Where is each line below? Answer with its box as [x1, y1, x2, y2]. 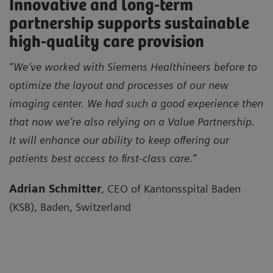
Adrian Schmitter [9, 182, 101, 195]
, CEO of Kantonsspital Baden [101, 182, 241, 195]
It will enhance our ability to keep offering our [9, 133, 229, 146]
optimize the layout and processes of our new [9, 78, 229, 91]
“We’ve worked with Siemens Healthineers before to [9, 60, 257, 73]
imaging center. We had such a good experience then [9, 96, 263, 110]
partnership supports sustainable [9, 14, 249, 34]
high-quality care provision [9, 32, 204, 52]
